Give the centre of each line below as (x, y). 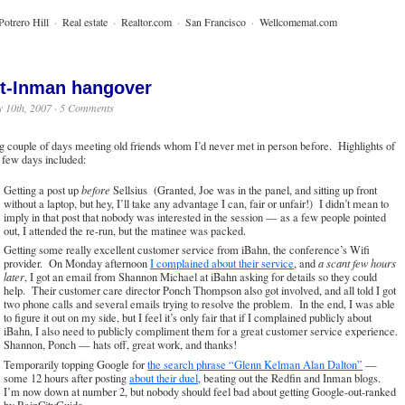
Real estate (85, 22)
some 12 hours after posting (66, 378)
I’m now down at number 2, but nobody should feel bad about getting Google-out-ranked (200, 391)
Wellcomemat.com (298, 22)
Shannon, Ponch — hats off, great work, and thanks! (120, 345)
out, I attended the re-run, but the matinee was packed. (125, 231)
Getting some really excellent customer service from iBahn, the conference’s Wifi (187, 250)
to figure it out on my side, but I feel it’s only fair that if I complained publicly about (188, 318)
